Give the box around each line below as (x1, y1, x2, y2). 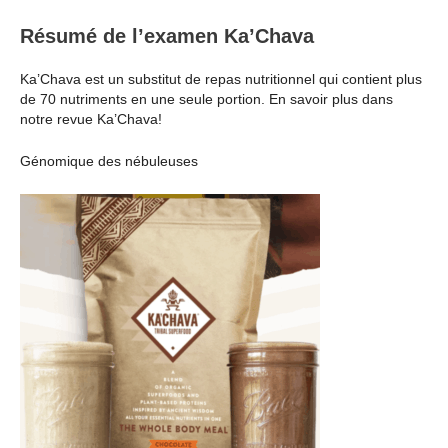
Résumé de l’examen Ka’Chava (20, 24, 314, 47)
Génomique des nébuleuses (20, 153, 198, 170)
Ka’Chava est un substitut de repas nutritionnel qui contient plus (20, 70, 422, 87)
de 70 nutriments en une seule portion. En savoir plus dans (20, 90, 393, 107)
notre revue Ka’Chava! (20, 110, 162, 127)
